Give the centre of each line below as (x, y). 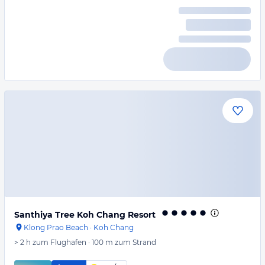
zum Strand (135, 242)
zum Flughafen (59, 242)
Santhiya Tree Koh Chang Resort (85, 215)
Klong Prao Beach (56, 227)
